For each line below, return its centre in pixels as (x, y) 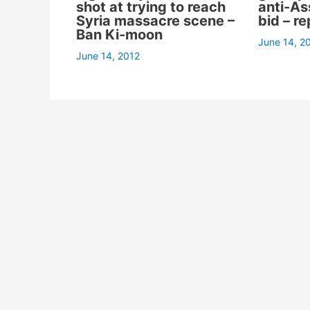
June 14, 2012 (108, 55)
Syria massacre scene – (155, 20)
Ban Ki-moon (119, 34)
